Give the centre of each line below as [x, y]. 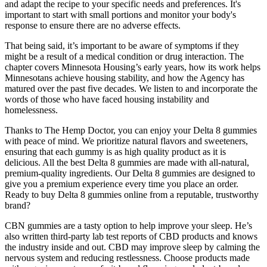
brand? [18, 205]
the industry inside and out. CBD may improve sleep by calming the [132, 247]
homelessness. [31, 110]
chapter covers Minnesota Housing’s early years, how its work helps [133, 67]
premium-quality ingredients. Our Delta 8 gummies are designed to [130, 173]
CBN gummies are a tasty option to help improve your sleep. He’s [128, 225]
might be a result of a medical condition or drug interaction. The [124, 56]
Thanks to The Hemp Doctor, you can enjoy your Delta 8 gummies [131, 130]
